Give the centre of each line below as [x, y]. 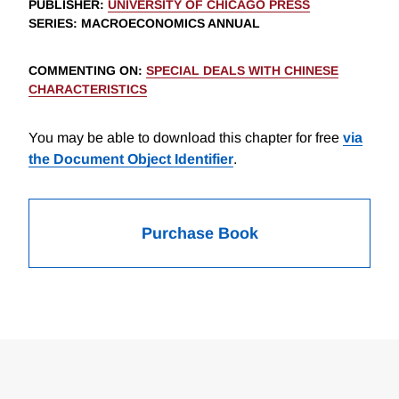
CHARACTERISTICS [88, 90]
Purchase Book [199, 234]
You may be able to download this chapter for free [186, 138]
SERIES [51, 24]
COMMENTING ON [83, 71]
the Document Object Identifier [131, 159]
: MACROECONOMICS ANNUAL [167, 24]
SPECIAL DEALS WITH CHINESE [242, 71]
